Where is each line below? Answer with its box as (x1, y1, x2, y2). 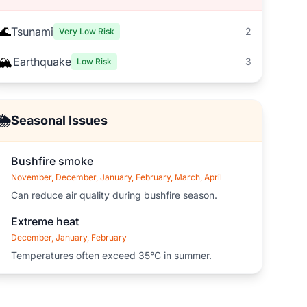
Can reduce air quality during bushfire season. (10, 189, 217, 201)
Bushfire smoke (10, 154, 93, 168)
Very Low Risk (58, 26, 114, 36)
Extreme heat (10, 214, 79, 228)
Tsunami (10, 25, 53, 38)
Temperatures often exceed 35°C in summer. (10, 249, 212, 261)
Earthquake (12, 55, 71, 69)
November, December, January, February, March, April (10, 172, 222, 182)
